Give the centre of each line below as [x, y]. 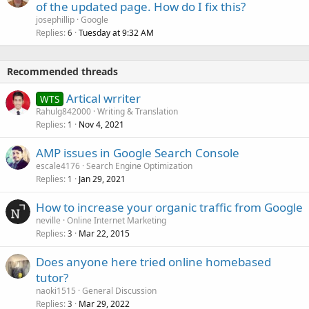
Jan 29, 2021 [102, 179]
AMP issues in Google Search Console [138, 152]
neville [48, 220]
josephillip [55, 19]
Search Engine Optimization [139, 166]
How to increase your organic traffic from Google [169, 207]
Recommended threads [62, 71]
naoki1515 [56, 290]
